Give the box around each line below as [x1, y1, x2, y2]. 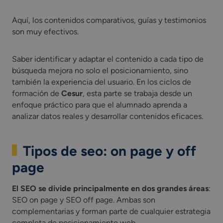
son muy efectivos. [12, 26, 79, 36]
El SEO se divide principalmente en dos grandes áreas [12, 183, 209, 193]
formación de [12, 88, 61, 98]
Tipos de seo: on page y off [22, 142, 196, 159]
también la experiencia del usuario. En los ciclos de [12, 77, 191, 87]
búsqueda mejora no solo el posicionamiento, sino [12, 65, 188, 75]
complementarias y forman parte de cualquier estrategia [12, 206, 211, 216]
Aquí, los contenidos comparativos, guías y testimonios [12, 15, 206, 25]
